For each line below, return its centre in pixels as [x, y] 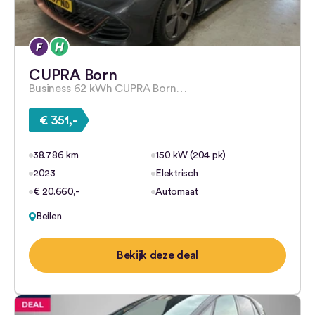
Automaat [177, 192]
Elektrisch [177, 174]
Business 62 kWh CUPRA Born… [108, 89]
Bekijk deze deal [157, 255]
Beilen [49, 217]
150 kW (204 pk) [191, 155]
